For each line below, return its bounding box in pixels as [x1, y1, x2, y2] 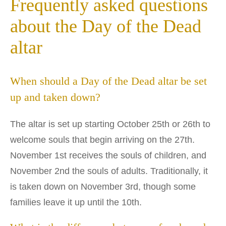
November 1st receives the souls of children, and [10, 150, 206, 160]
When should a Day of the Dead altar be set [10, 75, 207, 87]
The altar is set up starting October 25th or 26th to [10, 119, 210, 129]
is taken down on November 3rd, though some [10, 181, 196, 192]
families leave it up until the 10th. [10, 197, 142, 207]
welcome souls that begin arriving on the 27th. [10, 134, 195, 145]
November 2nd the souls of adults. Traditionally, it [10, 165, 208, 176]
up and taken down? [10, 91, 100, 103]
